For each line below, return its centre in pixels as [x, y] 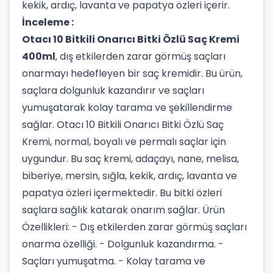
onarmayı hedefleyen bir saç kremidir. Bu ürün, [132, 73]
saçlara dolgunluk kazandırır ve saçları [113, 90]
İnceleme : [48, 22]
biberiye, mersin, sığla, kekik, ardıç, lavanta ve [129, 176]
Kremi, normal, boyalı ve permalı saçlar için [124, 142]
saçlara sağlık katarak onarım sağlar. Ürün [123, 210]
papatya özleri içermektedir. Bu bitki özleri [122, 193]
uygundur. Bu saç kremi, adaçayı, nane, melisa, [130, 159]
